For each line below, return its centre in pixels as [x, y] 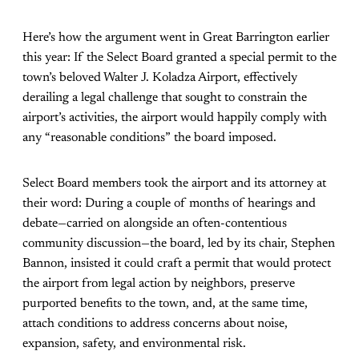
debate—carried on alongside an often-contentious [155, 224]
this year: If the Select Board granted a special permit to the [179, 58]
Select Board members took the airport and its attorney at [174, 184]
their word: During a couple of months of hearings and [169, 204]
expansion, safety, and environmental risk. [134, 344]
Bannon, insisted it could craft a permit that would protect [177, 264]
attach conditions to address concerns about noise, [155, 324]
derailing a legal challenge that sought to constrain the [165, 98]
